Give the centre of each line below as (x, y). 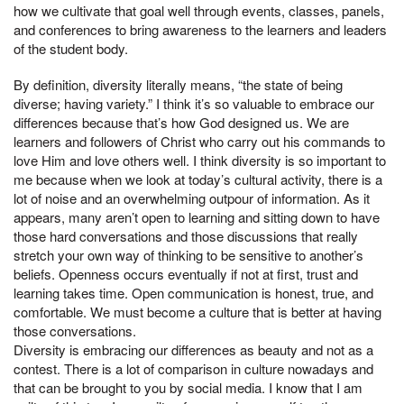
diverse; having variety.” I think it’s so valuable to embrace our (194, 103)
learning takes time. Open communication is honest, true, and (193, 292)
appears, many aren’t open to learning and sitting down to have (197, 216)
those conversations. (75, 330)
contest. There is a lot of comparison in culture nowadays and (193, 368)
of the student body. (71, 48)
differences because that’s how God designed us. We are (181, 122)
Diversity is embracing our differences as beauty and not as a (193, 349)
